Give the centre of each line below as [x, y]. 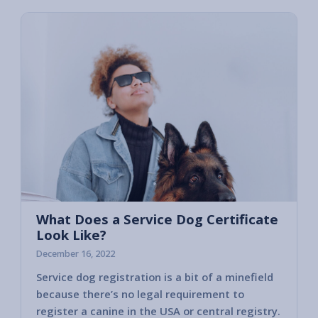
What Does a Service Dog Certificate [157, 219]
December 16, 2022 [76, 254]
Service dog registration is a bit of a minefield [155, 276]
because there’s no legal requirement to [140, 294]
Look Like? [71, 235]
